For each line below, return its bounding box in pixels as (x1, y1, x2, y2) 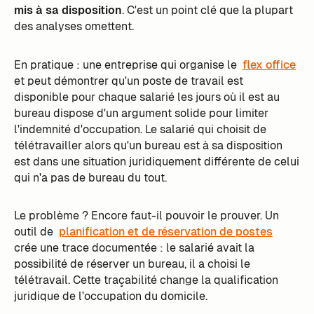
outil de (13, 224, 56, 240)
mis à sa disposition (13, 2, 122, 18)
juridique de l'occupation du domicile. (13, 289, 207, 304)
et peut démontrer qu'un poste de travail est (13, 73, 243, 88)
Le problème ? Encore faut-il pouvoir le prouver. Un (13, 208, 279, 224)
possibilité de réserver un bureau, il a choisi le (13, 257, 250, 272)
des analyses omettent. (13, 18, 134, 34)
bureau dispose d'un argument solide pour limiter (13, 105, 268, 121)
